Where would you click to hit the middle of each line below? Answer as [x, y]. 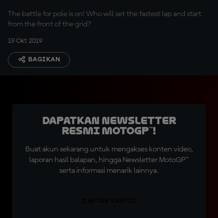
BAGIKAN [44, 59]
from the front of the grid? [49, 24]
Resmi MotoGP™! [109, 131]
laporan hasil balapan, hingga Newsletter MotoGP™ [109, 160]
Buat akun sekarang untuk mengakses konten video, [109, 149]
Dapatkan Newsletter [109, 121]
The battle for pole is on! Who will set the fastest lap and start [105, 14]
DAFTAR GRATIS [109, 201]
